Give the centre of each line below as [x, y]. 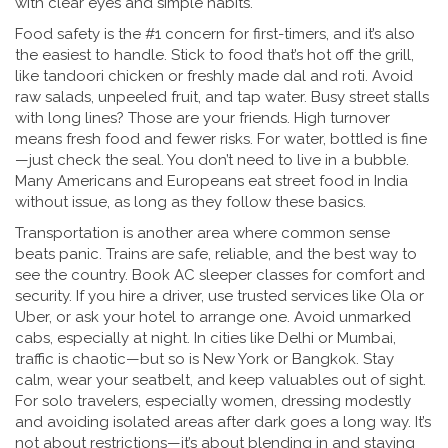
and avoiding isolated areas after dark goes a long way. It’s [223, 422]
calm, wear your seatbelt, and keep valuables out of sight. [220, 380]
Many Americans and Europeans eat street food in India [211, 181]
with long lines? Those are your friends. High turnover [202, 118]
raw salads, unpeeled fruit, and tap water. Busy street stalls [222, 97]
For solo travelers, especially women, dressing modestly [213, 401]
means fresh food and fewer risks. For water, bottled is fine [221, 139]
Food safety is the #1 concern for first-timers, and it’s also [215, 34]
